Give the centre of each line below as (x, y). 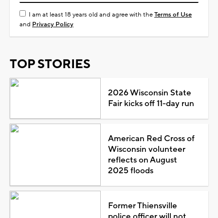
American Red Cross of (151, 138)
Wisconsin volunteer (146, 149)
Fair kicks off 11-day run (151, 103)
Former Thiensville (142, 206)
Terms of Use (173, 14)
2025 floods (130, 171)
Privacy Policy (53, 24)
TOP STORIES (50, 64)
